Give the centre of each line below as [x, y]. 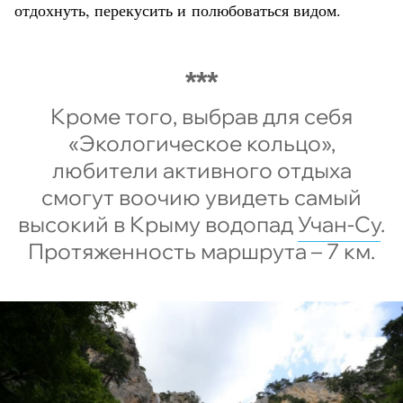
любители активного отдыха [201, 170]
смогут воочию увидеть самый [201, 197]
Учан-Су [339, 224]
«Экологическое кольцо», [201, 143]
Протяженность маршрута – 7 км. [201, 251]
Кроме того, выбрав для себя [201, 116]
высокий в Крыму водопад [158, 224]
